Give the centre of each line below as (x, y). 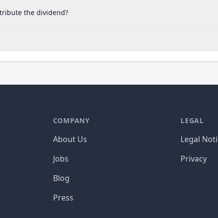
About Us (70, 139)
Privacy (194, 159)
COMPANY (71, 120)
